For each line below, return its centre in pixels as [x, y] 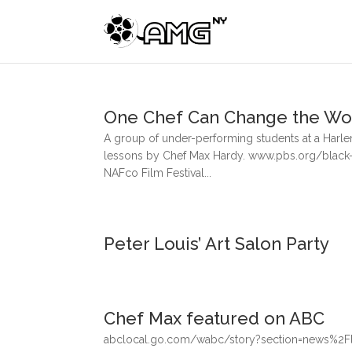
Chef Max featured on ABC [214, 318]
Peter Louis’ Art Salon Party [216, 244]
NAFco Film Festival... [158, 173]
